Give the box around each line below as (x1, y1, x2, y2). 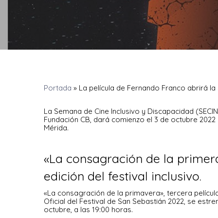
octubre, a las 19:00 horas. (44, 205, 133, 214)
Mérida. (44, 123, 69, 132)
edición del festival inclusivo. (44, 168, 201, 183)
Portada (44, 83, 72, 92)
